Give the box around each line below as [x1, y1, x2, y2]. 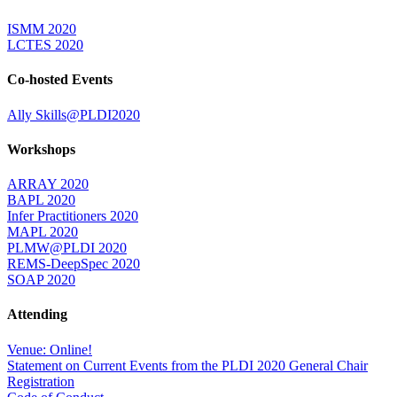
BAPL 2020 [7, 192, 75, 208]
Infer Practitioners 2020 [7, 208, 138, 224]
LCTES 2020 [7, 37, 83, 53]
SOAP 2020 [7, 272, 75, 288]
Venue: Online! [7, 341, 92, 357]
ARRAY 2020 [7, 176, 89, 192]
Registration [7, 373, 74, 389]
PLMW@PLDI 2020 [7, 240, 127, 256]
